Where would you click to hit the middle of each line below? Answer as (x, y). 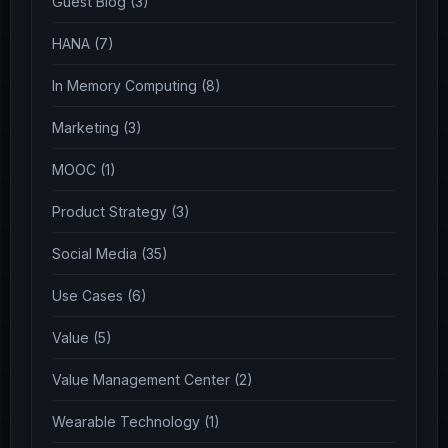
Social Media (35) (110, 253)
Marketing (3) (97, 127)
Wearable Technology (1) (136, 421)
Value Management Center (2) (152, 379)
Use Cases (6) (99, 295)
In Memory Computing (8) (136, 85)
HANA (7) (83, 43)
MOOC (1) (84, 169)
